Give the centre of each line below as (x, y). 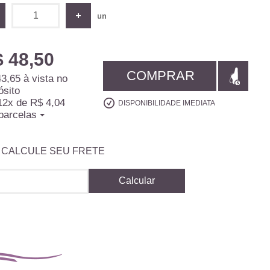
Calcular (137, 181)
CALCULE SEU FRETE (53, 151)
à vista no (44, 79)
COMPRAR (161, 76)
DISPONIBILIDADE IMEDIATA (167, 103)
